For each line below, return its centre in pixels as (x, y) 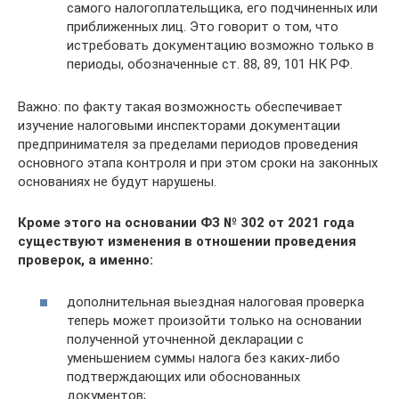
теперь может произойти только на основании (214, 320)
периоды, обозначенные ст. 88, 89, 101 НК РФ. (210, 64)
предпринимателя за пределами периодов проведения (188, 144)
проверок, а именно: (85, 260)
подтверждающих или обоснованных (183, 376)
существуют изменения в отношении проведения (187, 241)
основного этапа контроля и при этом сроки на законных (198, 163)
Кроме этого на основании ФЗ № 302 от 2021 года (186, 223)
